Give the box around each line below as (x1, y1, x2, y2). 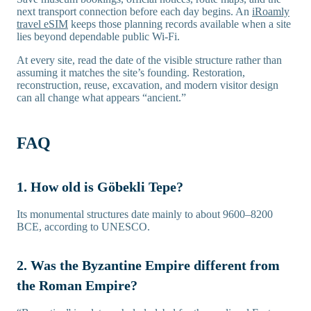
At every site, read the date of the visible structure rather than (17, 54, 282, 67)
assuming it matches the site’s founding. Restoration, (17, 67, 245, 79)
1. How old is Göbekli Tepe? (17, 179, 183, 195)
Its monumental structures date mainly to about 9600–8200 (17, 208, 273, 221)
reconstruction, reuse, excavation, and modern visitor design (17, 79, 278, 92)
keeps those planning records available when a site (68, 18, 291, 31)
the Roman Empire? (17, 278, 137, 294)
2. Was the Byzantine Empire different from (17, 258, 280, 274)
